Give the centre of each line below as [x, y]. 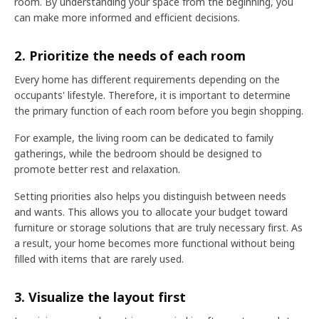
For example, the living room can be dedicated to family [144, 138]
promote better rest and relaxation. [97, 169]
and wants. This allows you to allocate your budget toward [151, 212]
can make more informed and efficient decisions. [127, 17]
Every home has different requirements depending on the [147, 79]
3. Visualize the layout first [100, 297]
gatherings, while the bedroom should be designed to [138, 153]
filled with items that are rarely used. [99, 259]
